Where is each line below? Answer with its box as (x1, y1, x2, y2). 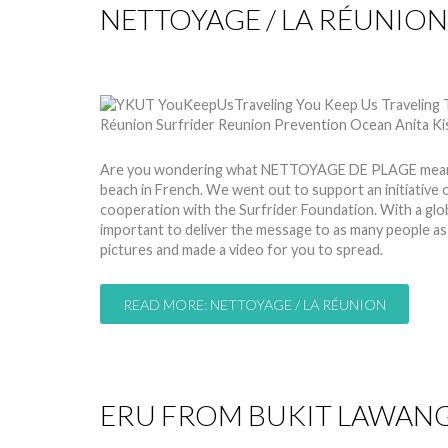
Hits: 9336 (272, 51, 335, 69)
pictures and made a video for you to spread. (100, 240, 383, 258)
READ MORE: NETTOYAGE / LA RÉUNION (123, 295, 386, 313)
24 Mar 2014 (173, 51, 253, 69)
